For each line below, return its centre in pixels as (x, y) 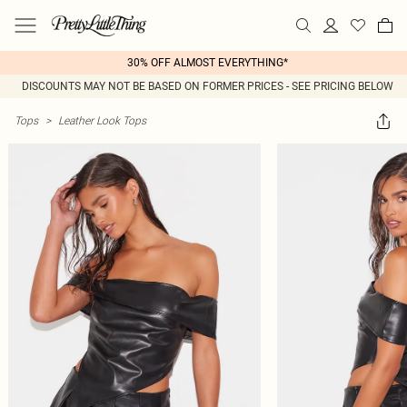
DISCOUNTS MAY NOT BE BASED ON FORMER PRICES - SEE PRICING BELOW (207, 86)
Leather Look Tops (102, 120)
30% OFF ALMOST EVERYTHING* (207, 63)
